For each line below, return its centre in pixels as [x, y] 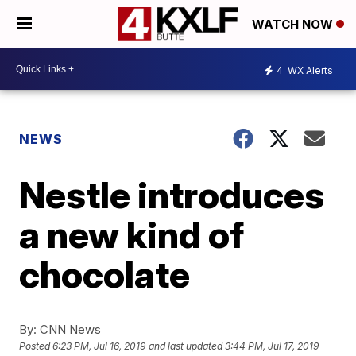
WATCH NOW [294, 25]
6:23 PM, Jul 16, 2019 [99, 346]
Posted [36, 346]
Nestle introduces [172, 195]
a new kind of [132, 234]
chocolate [105, 274]
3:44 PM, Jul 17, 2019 [272, 346]
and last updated [186, 346]
